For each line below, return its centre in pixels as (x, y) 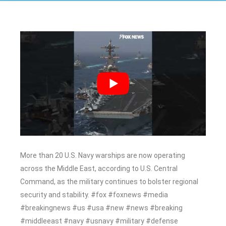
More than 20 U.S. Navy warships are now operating (103, 155)
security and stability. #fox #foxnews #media (94, 194)
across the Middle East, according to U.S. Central (99, 168)
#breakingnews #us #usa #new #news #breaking (101, 208)
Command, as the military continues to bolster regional (109, 181)
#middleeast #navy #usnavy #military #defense (99, 221)
